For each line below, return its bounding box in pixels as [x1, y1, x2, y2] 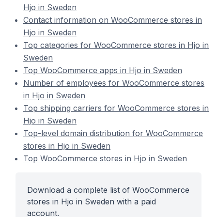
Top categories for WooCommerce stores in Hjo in [23, 40, 209, 50]
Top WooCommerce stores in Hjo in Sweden [23, 154, 187, 163]
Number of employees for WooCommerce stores [23, 78, 204, 88]
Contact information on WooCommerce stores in [23, 15, 202, 25]
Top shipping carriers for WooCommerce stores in [23, 103, 209, 113]
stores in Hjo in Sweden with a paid [27, 197, 156, 206]
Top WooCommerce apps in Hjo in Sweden [23, 65, 182, 75]
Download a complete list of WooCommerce [27, 185, 189, 195]
